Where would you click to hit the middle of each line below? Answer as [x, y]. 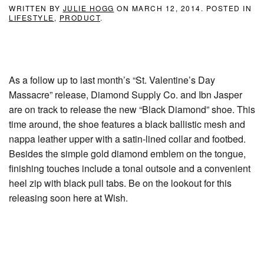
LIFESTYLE [32, 17]
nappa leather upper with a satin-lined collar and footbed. [127, 139]
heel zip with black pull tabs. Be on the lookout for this [120, 183]
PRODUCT [80, 17]
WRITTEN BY [36, 8]
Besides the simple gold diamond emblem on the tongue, [127, 154]
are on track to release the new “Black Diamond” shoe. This [132, 109]
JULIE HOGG [88, 8]
